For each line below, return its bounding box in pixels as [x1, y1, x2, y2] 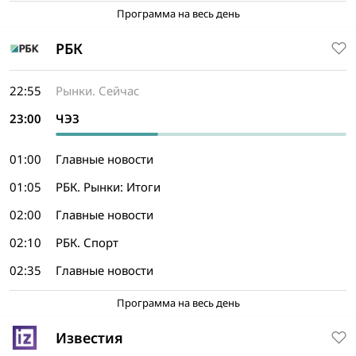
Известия [56, 327, 123, 347]
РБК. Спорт [56, 234, 118, 250]
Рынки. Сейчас [56, 83, 139, 99]
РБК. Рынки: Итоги [56, 179, 161, 195]
